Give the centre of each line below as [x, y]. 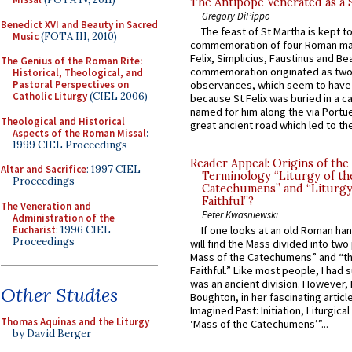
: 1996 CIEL [83, 229]
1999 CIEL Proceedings [70, 145]
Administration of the [64, 218]
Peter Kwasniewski [240, 215]
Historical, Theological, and [78, 73]
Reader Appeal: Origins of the [269, 164]
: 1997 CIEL [114, 169]
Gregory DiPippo [236, 15]
